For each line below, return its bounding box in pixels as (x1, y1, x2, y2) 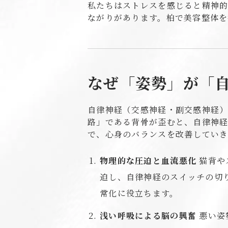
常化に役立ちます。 (100, 187, 179, 199)
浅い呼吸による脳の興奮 (100, 210, 197, 221)
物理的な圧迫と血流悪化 (100, 155, 197, 166)
